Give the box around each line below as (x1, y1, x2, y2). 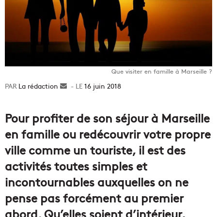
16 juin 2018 (84, 81, 121, 91)
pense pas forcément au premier (5, 189, 184, 206)
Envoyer (67, 81, 92, 91)
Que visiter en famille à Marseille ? (111, 67, 212, 76)
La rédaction (18, 81, 58, 91)
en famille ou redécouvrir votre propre (5, 125, 211, 142)
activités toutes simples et (5, 157, 147, 174)
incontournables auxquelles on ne (5, 173, 188, 190)
